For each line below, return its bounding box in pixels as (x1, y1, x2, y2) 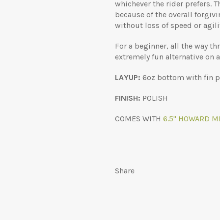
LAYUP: (115, 72, 140, 82)
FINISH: (115, 93, 140, 103)
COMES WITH (115, 113, 161, 123)
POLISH (140, 93, 168, 103)
